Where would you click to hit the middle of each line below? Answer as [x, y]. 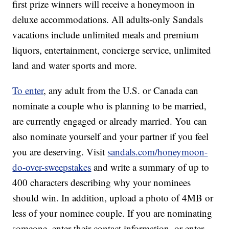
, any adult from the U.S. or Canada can [121, 90]
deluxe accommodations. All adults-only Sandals [108, 19]
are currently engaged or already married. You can [110, 121]
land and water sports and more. [75, 65]
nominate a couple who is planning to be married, [110, 106]
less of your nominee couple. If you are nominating [112, 213]
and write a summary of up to [150, 167]
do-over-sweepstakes [52, 167]
